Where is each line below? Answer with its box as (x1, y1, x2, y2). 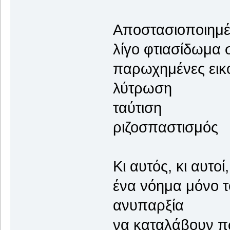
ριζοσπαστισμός (112, 119, 218, 136)
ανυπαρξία (112, 197, 184, 214)
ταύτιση (112, 99, 162, 116)
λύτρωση (112, 80, 172, 97)
